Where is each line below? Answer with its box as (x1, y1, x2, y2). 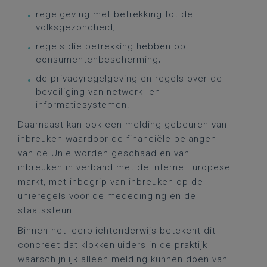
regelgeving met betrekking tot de (36, 9, 193, 20)
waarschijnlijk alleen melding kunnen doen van (18, 254, 228, 265)
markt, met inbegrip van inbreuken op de (18, 176, 203, 187)
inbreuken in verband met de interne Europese (18, 162, 231, 173)
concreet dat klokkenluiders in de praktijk (18, 240, 207, 250)
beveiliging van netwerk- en (36, 86, 160, 97)
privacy (51, 73, 83, 84)
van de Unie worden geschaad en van (18, 148, 190, 159)
